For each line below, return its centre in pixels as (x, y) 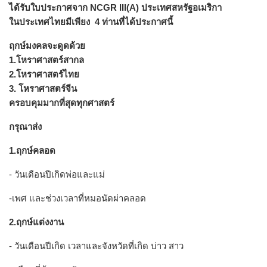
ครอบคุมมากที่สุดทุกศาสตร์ (62, 103)
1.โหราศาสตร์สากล (46, 60)
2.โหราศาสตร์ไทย (44, 74)
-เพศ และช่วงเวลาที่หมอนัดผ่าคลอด (77, 198)
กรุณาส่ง (25, 126)
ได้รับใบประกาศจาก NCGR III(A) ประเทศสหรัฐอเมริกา (115, 7)
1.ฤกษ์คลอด (32, 150)
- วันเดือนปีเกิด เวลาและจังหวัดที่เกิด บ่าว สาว (96, 246)
